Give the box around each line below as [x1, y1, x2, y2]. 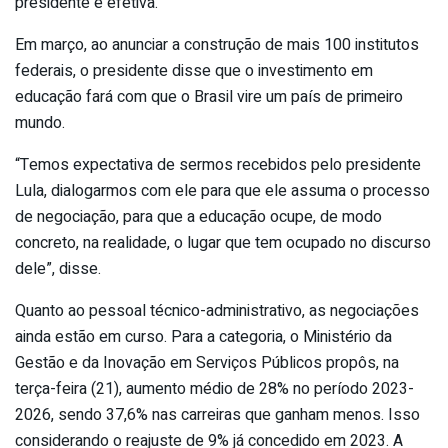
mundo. [15, 110, 65, 135]
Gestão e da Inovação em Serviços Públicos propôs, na [15, 350, 399, 375]
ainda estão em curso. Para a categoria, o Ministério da [15, 324, 392, 349]
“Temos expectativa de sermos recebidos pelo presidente [15, 152, 421, 177]
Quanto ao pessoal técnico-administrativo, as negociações [15, 298, 419, 323]
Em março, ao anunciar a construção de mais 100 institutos [15, 32, 419, 57]
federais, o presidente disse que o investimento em [15, 58, 373, 83]
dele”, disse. [15, 256, 101, 281]
